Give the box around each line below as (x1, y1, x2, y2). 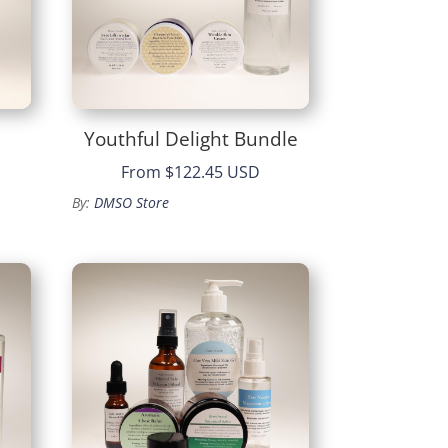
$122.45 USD (165, 161, 261, 184)
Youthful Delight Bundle (83, 125, 298, 152)
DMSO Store (94, 193, 170, 213)
